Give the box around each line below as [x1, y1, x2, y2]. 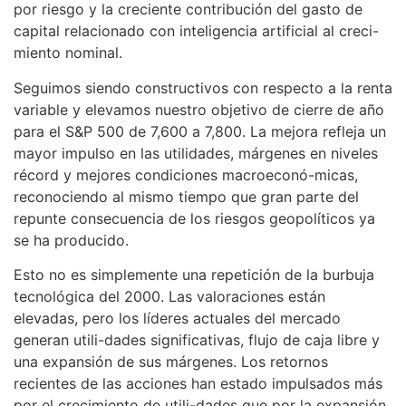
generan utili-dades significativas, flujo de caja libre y [14, 330, 380, 349]
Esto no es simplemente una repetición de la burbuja [14, 265, 374, 284]
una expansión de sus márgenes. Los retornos [14, 352, 328, 371]
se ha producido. [14, 230, 129, 249]
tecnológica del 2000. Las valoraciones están [14, 286, 325, 305]
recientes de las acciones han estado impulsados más [14, 373, 382, 392]
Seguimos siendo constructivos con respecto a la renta [14, 78, 392, 97]
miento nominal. [14, 43, 122, 63]
